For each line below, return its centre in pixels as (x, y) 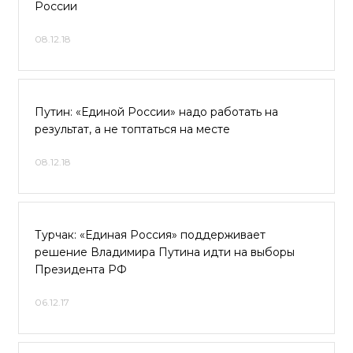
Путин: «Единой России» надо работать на (156, 112)
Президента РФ (81, 269)
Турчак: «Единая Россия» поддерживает (150, 235)
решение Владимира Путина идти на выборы (165, 252)
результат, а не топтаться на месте (132, 129)
